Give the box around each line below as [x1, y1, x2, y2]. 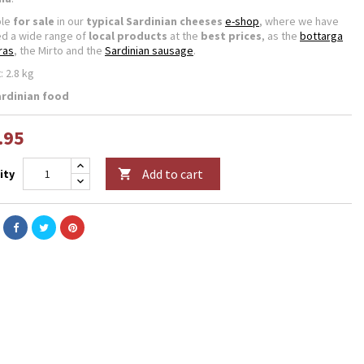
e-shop [225, 14, 259, 28]
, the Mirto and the [14, 43, 105, 58]
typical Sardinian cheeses [86, 14, 223, 28]
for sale [13, 14, 54, 28]
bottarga [300, 28, 343, 43]
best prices [201, 28, 262, 43]
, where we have [259, 14, 339, 28]
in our [54, 14, 86, 28]
